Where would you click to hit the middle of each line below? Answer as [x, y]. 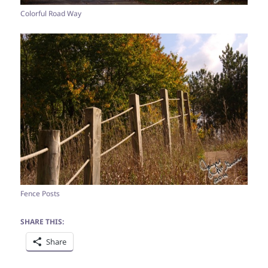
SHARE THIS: [42, 221]
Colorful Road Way [51, 13]
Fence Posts [40, 193]
